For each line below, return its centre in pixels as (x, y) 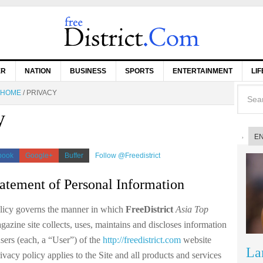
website (196, 240)
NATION (38, 71)
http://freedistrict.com (142, 240)
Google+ (39, 156)
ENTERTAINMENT (203, 71)
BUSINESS (88, 71)
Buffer (74, 156)
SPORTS (139, 71)
